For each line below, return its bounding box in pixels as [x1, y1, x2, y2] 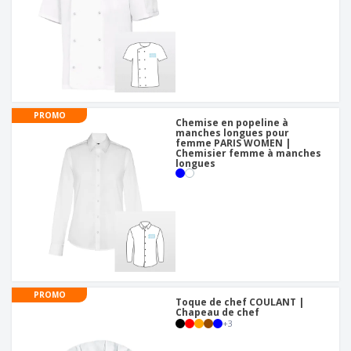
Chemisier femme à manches [175, 147, 321, 161]
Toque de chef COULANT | [175, 295, 304, 309]
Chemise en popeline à [175, 116, 288, 130]
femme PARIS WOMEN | [175, 136, 291, 150]
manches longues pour [175, 126, 289, 140]
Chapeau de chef [175, 306, 259, 320]
